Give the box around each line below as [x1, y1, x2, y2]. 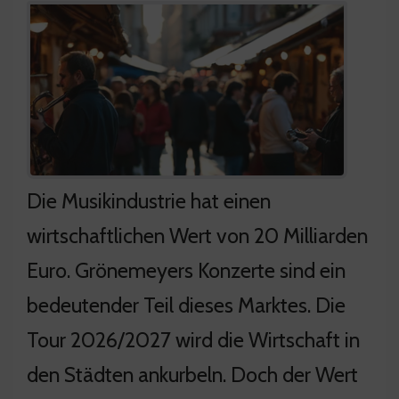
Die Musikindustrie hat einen [27, 187, 271, 214]
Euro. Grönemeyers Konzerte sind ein [27, 256, 346, 283]
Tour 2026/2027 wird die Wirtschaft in [27, 326, 360, 353]
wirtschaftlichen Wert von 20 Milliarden [27, 222, 368, 248]
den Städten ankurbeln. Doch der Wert [27, 361, 358, 387]
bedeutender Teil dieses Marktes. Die [27, 291, 346, 318]
